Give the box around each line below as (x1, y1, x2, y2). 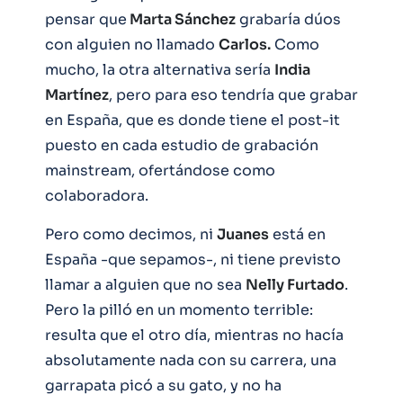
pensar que (45, 9, 127, 29)
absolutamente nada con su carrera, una (45, 350, 336, 370)
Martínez (45, 85, 109, 104)
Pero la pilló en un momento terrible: (45, 300, 313, 319)
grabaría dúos (236, 9, 341, 29)
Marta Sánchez (127, 9, 236, 29)
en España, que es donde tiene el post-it (45, 110, 340, 130)
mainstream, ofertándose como (45, 160, 275, 180)
